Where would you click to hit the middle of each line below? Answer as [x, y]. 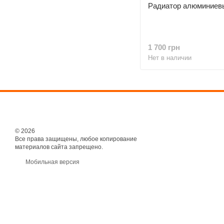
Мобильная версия [52, 162]
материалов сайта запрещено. [59, 147]
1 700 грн [164, 47]
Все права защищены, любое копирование [76, 139]
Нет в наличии [170, 57]
